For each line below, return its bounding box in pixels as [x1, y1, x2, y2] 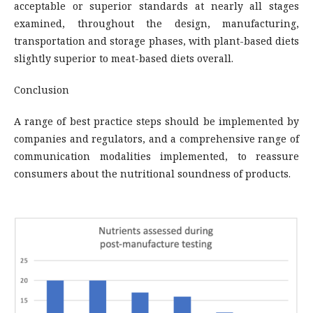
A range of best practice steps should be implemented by [14, 114, 299, 128]
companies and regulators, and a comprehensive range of [14, 131, 299, 145]
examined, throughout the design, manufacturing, [14, 16, 299, 30]
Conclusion [14, 82, 69, 96]
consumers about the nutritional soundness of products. [14, 166, 291, 180]
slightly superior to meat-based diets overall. [14, 51, 233, 65]
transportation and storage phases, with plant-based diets [14, 34, 299, 48]
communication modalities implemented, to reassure [14, 149, 299, 163]
